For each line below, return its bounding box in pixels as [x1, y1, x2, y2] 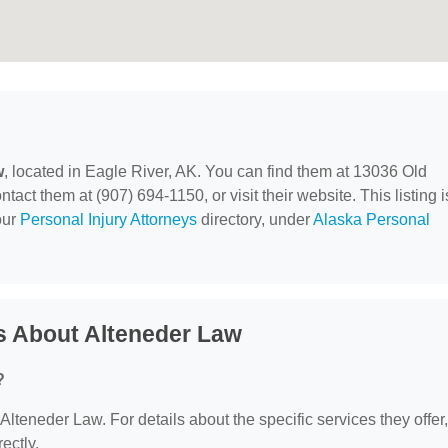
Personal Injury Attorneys [20, 211, 197, 229]
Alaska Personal [313, 211, 430, 229]
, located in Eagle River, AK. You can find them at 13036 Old [4, 163, 427, 181]
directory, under [197, 211, 313, 229]
